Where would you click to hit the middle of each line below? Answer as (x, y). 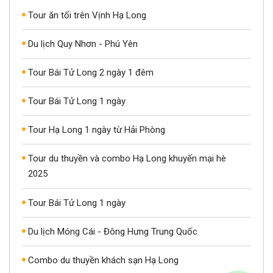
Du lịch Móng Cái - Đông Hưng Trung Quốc (113, 231)
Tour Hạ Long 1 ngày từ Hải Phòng (97, 129)
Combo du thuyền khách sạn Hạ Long (103, 260)
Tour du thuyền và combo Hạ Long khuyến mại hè (127, 158)
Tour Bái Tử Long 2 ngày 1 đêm (91, 72)
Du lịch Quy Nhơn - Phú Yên (83, 44)
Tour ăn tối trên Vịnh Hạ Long (87, 15)
